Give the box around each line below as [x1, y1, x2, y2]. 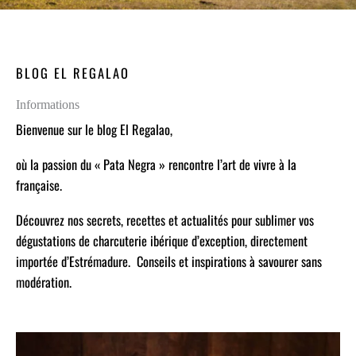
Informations [16, 96, 79, 112]
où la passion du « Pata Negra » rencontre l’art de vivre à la [16, 153, 296, 174]
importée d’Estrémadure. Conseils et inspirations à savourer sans [16, 251, 322, 272]
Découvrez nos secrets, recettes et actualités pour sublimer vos [16, 210, 314, 230]
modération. [16, 272, 72, 292]
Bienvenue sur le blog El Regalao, [16, 118, 172, 139]
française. [16, 174, 62, 195]
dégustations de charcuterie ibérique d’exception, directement [16, 230, 308, 251]
